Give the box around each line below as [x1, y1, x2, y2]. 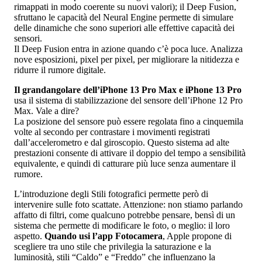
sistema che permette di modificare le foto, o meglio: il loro [14, 220, 230, 230]
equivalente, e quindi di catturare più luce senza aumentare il [14, 158, 236, 168]
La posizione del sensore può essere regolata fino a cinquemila [14, 116, 243, 126]
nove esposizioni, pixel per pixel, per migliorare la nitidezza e [14, 54, 239, 64]
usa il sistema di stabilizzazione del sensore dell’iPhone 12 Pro [14, 95, 243, 105]
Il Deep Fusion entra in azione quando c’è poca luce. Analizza [14, 43, 243, 54]
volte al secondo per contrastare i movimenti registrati [14, 126, 210, 137]
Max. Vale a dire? [14, 105, 79, 116]
